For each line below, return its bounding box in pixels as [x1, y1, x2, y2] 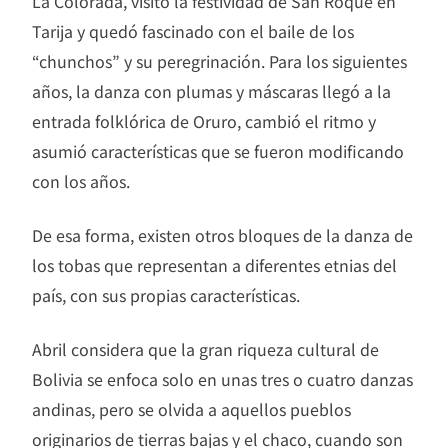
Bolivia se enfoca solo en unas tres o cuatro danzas [32, 367, 413, 392]
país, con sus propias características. [32, 283, 300, 308]
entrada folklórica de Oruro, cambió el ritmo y [32, 109, 376, 134]
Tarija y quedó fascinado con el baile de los [32, 19, 354, 44]
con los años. [32, 169, 130, 194]
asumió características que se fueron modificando [32, 139, 404, 164]
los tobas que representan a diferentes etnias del [32, 253, 397, 278]
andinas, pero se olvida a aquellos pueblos [32, 397, 351, 422]
